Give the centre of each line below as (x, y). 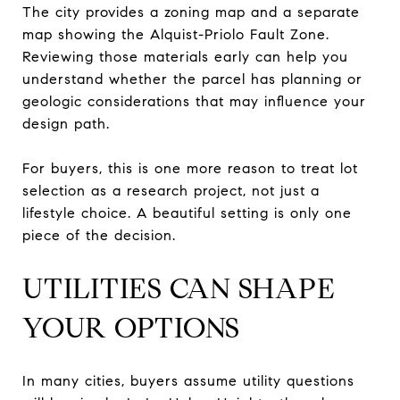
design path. (66, 123)
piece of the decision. (99, 235)
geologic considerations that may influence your (194, 101)
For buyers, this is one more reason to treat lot (190, 168)
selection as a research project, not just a (171, 190)
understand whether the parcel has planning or (192, 79)
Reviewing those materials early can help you (185, 56)
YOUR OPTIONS (131, 327)
